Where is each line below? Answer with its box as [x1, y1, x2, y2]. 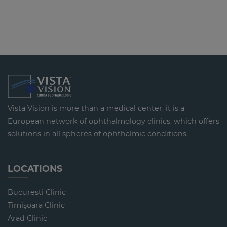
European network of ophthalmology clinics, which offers [8, 117, 219, 126]
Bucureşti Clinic [8, 187, 66, 197]
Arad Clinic [8, 214, 47, 223]
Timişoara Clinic [8, 201, 65, 210]
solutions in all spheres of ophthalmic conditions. [8, 129, 188, 139]
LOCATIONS [8, 163, 62, 174]
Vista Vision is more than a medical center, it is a [8, 104, 184, 113]
